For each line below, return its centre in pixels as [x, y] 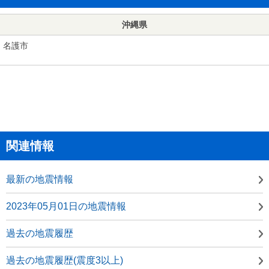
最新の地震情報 [40, 179]
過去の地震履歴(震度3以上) [65, 260]
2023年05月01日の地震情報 [66, 206]
